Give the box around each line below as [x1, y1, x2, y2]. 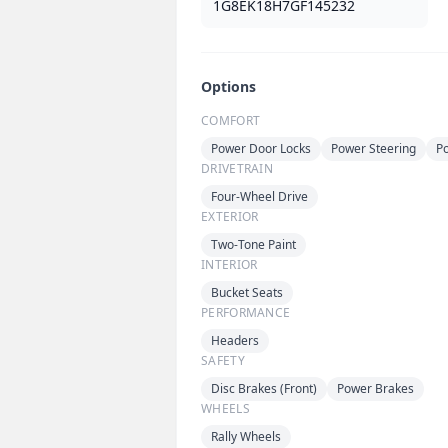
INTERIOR [201, 255, 258, 273]
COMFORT [201, 111, 261, 129]
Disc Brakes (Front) [211, 379, 317, 397]
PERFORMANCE [201, 303, 291, 321]
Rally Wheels [211, 427, 281, 445]
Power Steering [331, 139, 416, 157]
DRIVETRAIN [201, 159, 273, 177]
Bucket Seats [211, 283, 283, 301]
